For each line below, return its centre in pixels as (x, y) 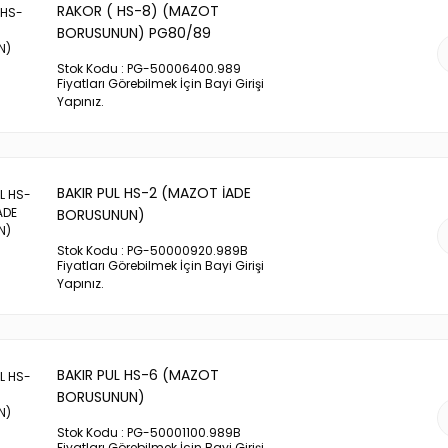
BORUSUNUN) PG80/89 (134, 33)
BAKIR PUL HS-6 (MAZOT (138, 375)
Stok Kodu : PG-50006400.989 (149, 68)
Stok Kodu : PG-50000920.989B (152, 250)
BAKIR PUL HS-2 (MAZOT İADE (154, 193)
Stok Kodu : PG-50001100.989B (149, 432)
